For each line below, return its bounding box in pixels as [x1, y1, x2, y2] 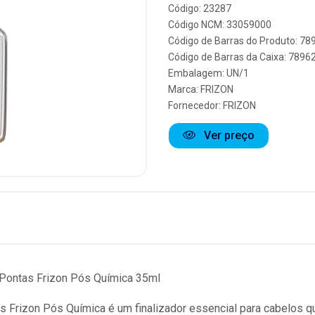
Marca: [168, 84, 200, 95]
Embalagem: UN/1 [168, 67, 249, 79]
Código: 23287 [168, 3, 231, 14]
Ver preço [201, 129, 255, 142]
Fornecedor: [168, 100, 223, 111]
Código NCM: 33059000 [168, 19, 271, 30]
